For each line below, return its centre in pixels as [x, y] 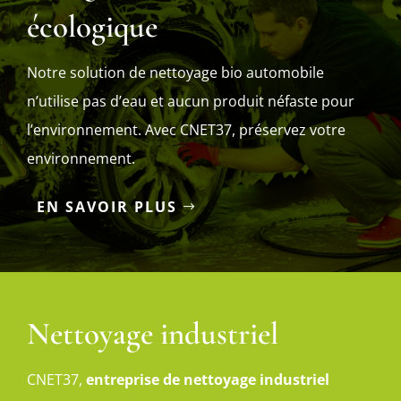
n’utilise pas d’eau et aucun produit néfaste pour [191, 101]
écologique [92, 26]
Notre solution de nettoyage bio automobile [175, 72]
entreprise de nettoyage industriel [208, 379]
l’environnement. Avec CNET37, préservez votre [186, 129]
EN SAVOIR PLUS [107, 206]
